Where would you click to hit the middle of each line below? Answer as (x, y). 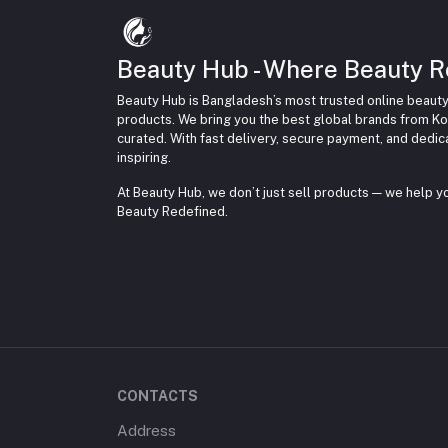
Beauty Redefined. (172, 211)
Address (146, 430)
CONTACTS (157, 396)
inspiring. (144, 157)
